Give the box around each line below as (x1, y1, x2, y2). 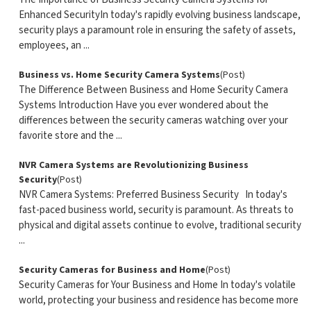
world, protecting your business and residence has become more (18, 293, 299, 308)
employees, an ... (18, 38, 90, 53)
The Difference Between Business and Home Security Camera (18, 83, 288, 97)
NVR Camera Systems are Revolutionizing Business (18, 158, 249, 172)
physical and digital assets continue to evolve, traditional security (18, 218, 301, 233)
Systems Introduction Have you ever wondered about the (18, 98, 269, 112)
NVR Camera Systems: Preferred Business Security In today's (18, 187, 287, 202)
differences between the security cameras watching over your (18, 113, 288, 128)
